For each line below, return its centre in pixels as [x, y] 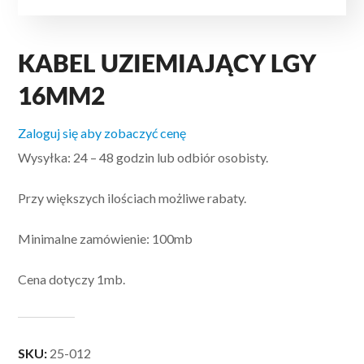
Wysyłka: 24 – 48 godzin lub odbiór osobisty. [143, 157]
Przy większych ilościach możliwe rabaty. [132, 197]
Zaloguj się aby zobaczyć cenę [102, 132]
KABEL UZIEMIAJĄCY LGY [167, 62]
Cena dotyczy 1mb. [72, 279]
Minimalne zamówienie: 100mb [106, 238]
